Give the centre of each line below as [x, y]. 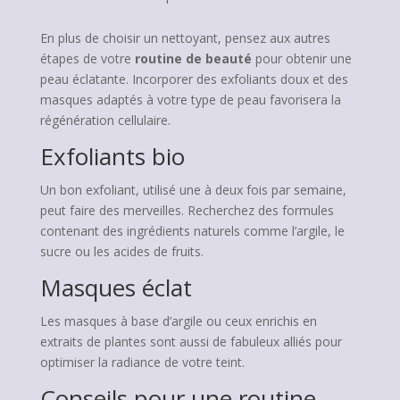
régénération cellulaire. [105, 120]
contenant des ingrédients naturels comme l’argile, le [192, 231]
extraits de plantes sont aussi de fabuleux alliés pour [191, 342]
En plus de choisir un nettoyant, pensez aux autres [185, 38]
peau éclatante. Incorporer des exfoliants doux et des [194, 79]
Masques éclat [116, 287]
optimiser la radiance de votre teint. [142, 362]
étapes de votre [87, 58]
